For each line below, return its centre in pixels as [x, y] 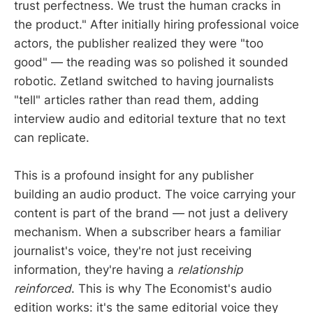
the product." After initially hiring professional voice [156, 25]
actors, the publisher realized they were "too [139, 44]
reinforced [43, 289]
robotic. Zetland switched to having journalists [144, 81]
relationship [210, 270]
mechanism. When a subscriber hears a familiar [147, 232]
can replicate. [52, 138]
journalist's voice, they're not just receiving [133, 251]
